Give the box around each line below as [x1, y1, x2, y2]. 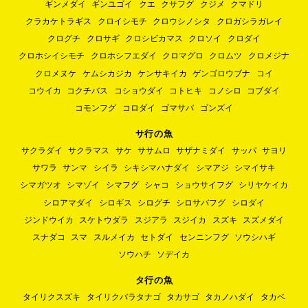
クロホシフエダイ [90, 51, 157, 61]
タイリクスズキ [23, 292, 81, 302]
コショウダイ [113, 85, 164, 96]
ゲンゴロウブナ [192, 68, 251, 78]
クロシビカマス [125, 34, 183, 44]
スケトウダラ [79, 214, 129, 225]
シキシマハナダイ [124, 163, 190, 173]
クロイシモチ [97, 16, 147, 26]
